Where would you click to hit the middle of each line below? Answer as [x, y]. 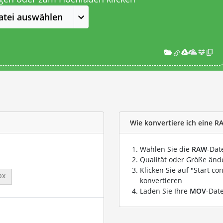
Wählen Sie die [166, 149]
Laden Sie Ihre [165, 191]
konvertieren [161, 180]
